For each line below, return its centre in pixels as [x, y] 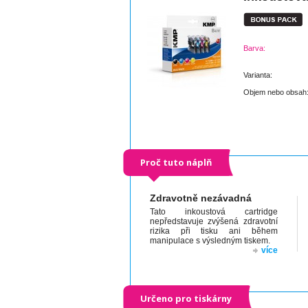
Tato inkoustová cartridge [214, 212]
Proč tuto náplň [176, 162]
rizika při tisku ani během [214, 231]
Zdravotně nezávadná [201, 198]
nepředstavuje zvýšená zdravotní [214, 221]
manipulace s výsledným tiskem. [210, 241]
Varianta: [258, 75]
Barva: [254, 48]
